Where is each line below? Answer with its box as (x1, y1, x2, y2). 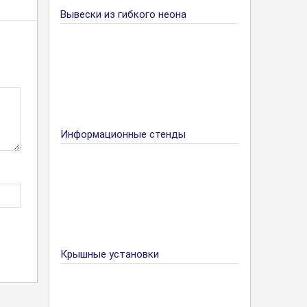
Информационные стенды (60, 128, 186, 140)
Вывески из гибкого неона (60, 8, 186, 21)
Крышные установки (60, 248, 159, 260)
